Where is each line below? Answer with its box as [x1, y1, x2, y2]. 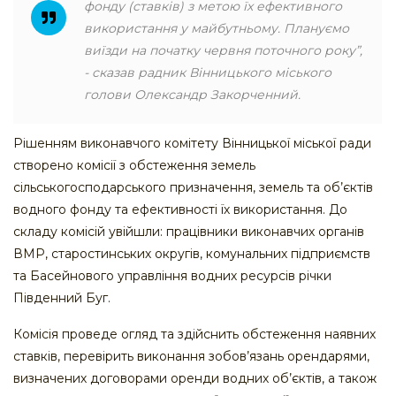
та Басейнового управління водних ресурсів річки [13, 268, 331, 285]
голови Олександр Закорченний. [84, 87, 301, 103]
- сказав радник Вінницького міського [84, 65, 331, 81]
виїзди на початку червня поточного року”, [84, 42, 362, 59]
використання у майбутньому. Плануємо [84, 20, 349, 37]
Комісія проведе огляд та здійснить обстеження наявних [13, 326, 376, 343]
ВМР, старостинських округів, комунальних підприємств [13, 246, 370, 263]
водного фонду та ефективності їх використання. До [13, 202, 347, 218]
